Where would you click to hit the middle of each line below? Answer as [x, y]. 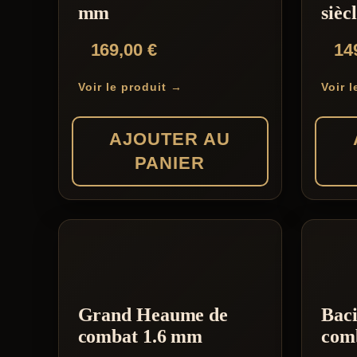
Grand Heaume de [153, 315]
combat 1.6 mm [140, 337]
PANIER [170, 163]
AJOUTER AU [170, 139]
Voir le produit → [130, 87]
